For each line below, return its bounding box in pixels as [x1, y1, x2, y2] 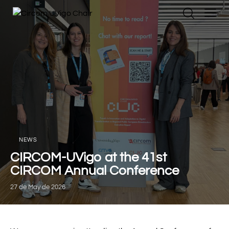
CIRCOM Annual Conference [10, 164, 179, 177]
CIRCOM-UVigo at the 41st [10, 151, 167, 164]
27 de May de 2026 [10, 184, 65, 191]
